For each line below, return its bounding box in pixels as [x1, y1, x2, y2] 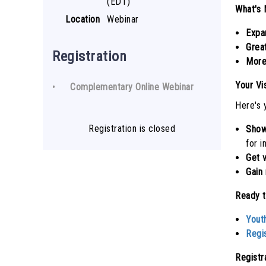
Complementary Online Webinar [70, 81, 194, 93]
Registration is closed [88, 123, 175, 134]
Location [65, 14, 100, 25]
